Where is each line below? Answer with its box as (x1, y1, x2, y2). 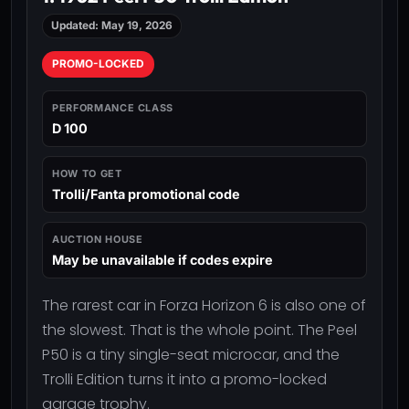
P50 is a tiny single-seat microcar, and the (42, 343, 340, 365)
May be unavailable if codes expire (52, 251, 273, 267)
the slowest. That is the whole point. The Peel (42, 319, 357, 341)
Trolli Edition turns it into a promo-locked (42, 368, 327, 390)
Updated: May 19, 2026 (51, 18, 173, 32)
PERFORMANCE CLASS (52, 100, 174, 114)
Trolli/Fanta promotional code (52, 185, 240, 202)
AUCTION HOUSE (52, 232, 143, 246)
